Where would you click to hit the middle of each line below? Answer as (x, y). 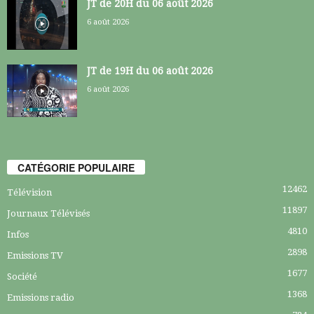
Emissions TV (35, 255)
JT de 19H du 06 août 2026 (150, 71)
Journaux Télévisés (48, 213)
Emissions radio (41, 297)
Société (22, 276)
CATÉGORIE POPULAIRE (76, 167)
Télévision (29, 192)
